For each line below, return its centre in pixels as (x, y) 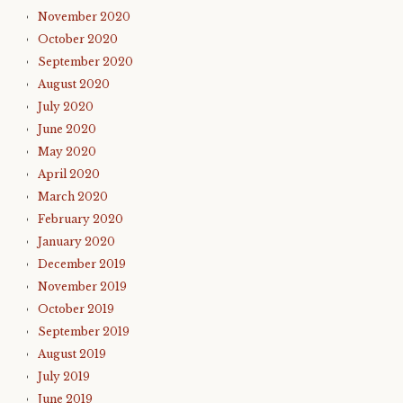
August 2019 (72, 354)
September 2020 (85, 62)
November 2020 (84, 17)
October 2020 (78, 39)
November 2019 (82, 287)
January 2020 (76, 242)
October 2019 (76, 309)
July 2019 (64, 376)
